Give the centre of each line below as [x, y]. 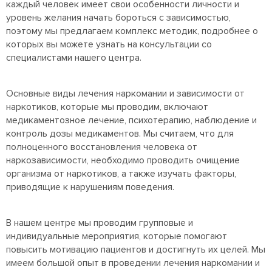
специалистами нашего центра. [74, 58]
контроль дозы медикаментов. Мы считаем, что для [120, 134]
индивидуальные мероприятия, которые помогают [117, 236]
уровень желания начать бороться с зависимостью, [118, 18]
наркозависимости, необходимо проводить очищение [123, 161]
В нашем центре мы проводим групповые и [100, 223]
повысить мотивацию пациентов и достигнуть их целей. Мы [136, 250]
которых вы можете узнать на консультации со [109, 45]
